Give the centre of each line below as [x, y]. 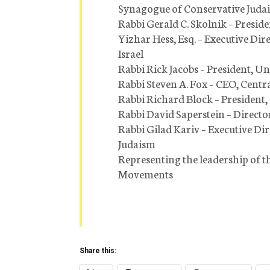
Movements [146, 174]
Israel [131, 53]
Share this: [98, 251]
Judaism [137, 144]
